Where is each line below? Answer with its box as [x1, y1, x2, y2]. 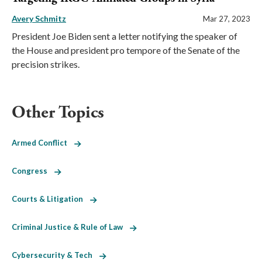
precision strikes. [12, 58, 80, 70]
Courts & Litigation [12, 194, 90, 204]
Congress [12, 166, 54, 175]
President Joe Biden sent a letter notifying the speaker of [12, 30, 237, 42]
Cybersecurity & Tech [12, 250, 99, 260]
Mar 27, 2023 [203, 13, 250, 23]
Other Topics [12, 101, 104, 124]
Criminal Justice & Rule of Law [12, 222, 130, 232]
